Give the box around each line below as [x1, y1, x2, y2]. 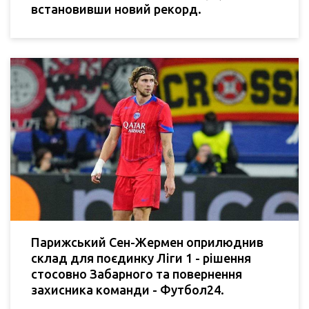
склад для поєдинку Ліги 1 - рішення [31, 250, 251, 265]
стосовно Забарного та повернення [31, 266, 242, 281]
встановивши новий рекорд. [31, 2, 201, 17]
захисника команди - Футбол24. [31, 282, 224, 297]
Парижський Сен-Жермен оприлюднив [31, 235, 263, 249]
